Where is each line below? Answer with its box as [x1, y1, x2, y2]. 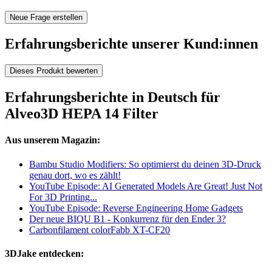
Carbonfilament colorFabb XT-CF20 [29, 224, 170, 235]
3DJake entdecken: [5, 248, 84, 259]
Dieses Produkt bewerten [10, 66, 98, 76]
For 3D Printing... [29, 191, 97, 202]
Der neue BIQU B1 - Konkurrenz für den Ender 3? [29, 213, 226, 224]
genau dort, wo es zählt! [29, 169, 121, 180]
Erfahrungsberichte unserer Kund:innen [5, 36, 258, 52]
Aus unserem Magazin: [5, 135, 100, 146]
